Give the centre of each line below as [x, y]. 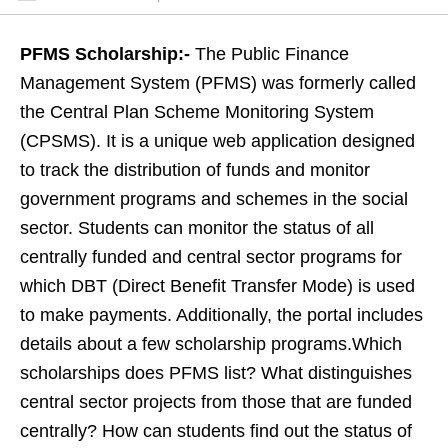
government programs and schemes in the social [214, 199]
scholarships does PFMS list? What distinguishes [216, 373]
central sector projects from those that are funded [216, 402]
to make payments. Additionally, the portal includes [221, 315]
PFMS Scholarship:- [107, 54]
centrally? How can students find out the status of [216, 431]
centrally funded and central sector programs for [211, 257]
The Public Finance [272, 54]
